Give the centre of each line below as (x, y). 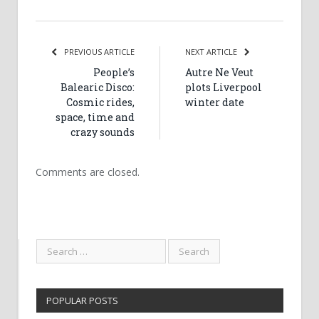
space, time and (95, 117)
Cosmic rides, (100, 102)
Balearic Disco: (98, 87)
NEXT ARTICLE (212, 51)
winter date (215, 102)
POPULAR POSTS (82, 300)
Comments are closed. (88, 172)
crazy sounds (103, 132)
